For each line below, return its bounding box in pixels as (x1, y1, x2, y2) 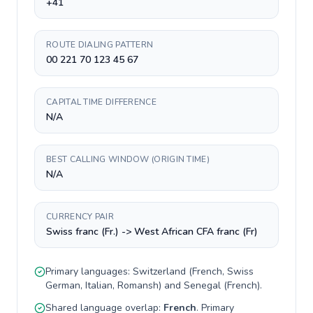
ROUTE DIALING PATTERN (46, 39, 154, 50)
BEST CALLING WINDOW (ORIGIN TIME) (46, 154, 210, 165)
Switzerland (133, 265, 186, 278)
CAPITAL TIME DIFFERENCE (46, 96, 156, 108)
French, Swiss (192, 265, 254, 278)
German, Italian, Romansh (45, 279, 159, 292)
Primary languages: (45, 265, 133, 278)
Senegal (184, 279, 221, 292)
